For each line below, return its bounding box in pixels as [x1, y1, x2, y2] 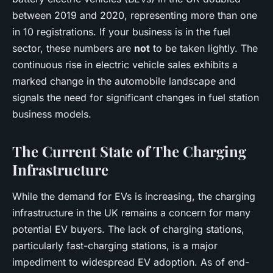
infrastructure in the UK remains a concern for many [12, 207, 250, 219]
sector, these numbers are [12, 42, 134, 54]
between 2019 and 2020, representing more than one [12, 9, 257, 21]
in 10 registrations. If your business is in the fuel [12, 26, 230, 38]
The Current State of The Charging [12, 141, 246, 161]
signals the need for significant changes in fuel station [12, 91, 259, 104]
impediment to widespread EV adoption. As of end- [12, 256, 249, 268]
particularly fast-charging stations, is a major [12, 239, 218, 252]
